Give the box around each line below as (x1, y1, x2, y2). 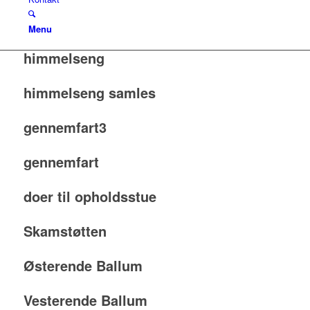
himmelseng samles (23, 82, 156, 102)
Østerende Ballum (23, 255, 143, 275)
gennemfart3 (23, 117, 107, 137)
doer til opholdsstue (23, 186, 156, 206)
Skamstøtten (23, 221, 107, 241)
